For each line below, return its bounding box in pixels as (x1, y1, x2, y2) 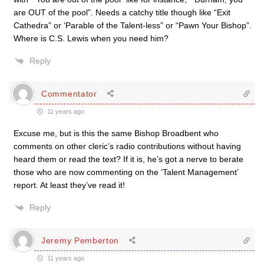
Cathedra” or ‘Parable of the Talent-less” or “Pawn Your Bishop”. (14, 21, 252, 30)
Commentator (41, 88, 97, 98)
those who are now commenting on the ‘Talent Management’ (14, 167, 238, 177)
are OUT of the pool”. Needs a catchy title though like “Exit (14, 8, 230, 17)
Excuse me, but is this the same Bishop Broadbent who (14, 128, 219, 138)
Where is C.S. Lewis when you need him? (14, 34, 169, 43)
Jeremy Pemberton (41, 235, 120, 245)
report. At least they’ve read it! (14, 180, 125, 190)
